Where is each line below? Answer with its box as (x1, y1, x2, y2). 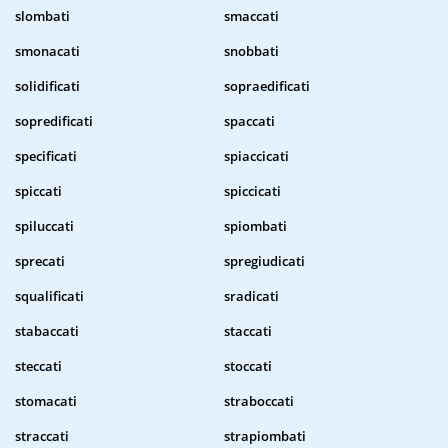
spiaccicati (224, 147, 289, 166)
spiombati (224, 217, 287, 236)
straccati (15, 427, 69, 446)
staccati (224, 322, 272, 341)
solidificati (15, 77, 80, 96)
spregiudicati (224, 252, 305, 271)
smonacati (15, 42, 80, 61)
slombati (15, 7, 70, 26)
